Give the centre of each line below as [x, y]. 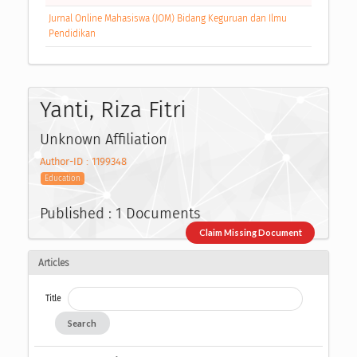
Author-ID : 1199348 [83, 162]
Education [63, 179]
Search [82, 323]
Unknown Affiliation [104, 140]
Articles [54, 263]
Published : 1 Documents [120, 213]
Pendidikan [72, 34]
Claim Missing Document [250, 233]
